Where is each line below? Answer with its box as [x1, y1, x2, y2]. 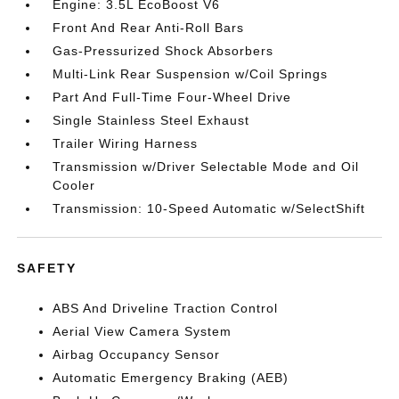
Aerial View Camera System [53, 324, 232, 339]
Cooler [53, 178, 96, 193]
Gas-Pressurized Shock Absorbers [53, 44, 274, 59]
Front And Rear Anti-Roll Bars [53, 20, 245, 36]
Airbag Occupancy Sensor [53, 347, 221, 362]
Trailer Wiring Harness [53, 136, 199, 151]
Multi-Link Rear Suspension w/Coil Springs [53, 67, 329, 82]
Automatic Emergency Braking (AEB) [53, 370, 289, 386]
